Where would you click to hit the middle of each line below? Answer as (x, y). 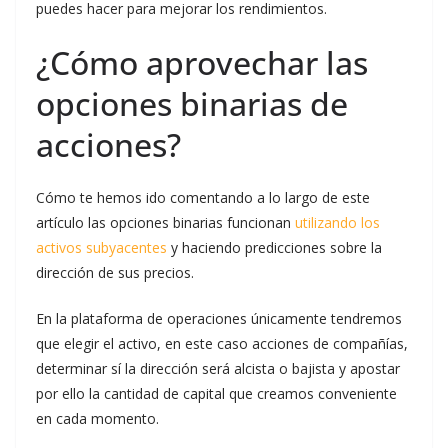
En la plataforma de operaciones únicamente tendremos (219, 318)
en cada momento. (97, 418)
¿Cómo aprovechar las (202, 62)
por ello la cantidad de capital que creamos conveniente (216, 393)
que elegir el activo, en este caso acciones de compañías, (222, 343)
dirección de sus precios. (115, 272)
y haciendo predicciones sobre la (274, 247)
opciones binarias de (192, 103)
